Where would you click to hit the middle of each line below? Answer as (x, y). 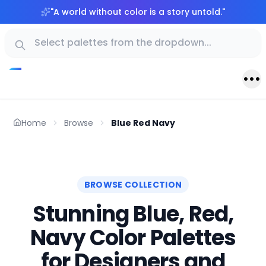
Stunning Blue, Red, (133, 214)
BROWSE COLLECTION (133, 185)
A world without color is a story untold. (138, 12)
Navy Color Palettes (133, 238)
